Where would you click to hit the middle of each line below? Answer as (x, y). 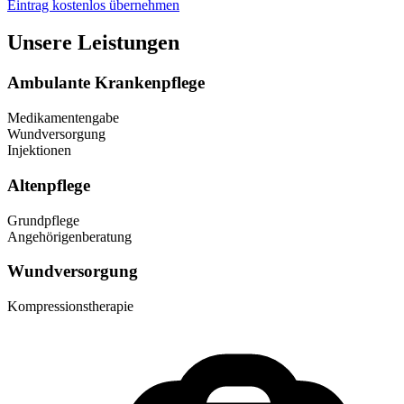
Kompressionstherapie (70, 306)
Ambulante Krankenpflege (106, 83)
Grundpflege (43, 220)
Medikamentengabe (63, 118)
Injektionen (39, 151)
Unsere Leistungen (93, 43)
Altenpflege (49, 185)
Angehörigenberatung (69, 236)
